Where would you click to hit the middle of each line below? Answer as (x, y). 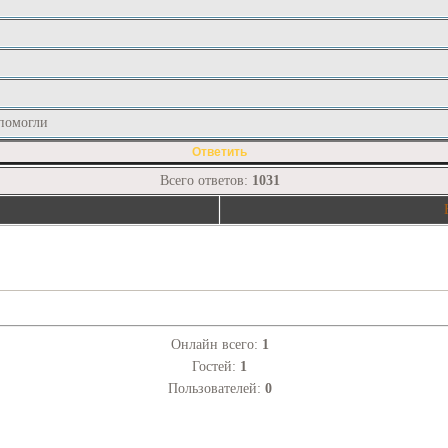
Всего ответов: (205, 181)
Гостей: (216, 366)
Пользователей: (216, 388)
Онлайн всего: (216, 344)
